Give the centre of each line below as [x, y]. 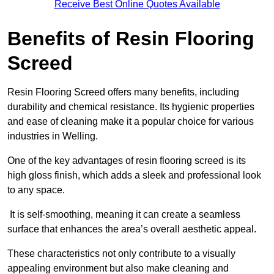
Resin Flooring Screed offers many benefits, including [123, 92]
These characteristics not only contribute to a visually [121, 254]
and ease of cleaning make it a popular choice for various [131, 122]
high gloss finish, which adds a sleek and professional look [134, 176]
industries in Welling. [53, 136]
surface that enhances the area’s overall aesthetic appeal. [133, 229]
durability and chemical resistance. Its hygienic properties [131, 107]
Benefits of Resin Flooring [131, 39]
